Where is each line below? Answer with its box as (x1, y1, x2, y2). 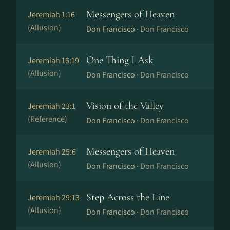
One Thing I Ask (86, 54, 154, 66)
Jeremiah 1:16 (28, 9, 75, 20)
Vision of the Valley (86, 100, 164, 112)
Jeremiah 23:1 (28, 101, 75, 111)
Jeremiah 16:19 (28, 55, 79, 66)
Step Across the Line (86, 191, 169, 203)
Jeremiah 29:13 (28, 192, 80, 203)
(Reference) (28, 113, 67, 124)
